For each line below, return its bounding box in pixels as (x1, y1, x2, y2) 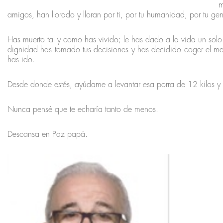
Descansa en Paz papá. (7, 130, 88, 138)
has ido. (7, 55, 35, 64)
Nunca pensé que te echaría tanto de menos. (7, 105, 158, 113)
